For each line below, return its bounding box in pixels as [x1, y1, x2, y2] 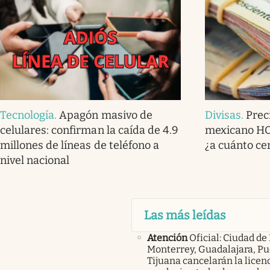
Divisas [204, 108, 242, 122]
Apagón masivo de [59, 108, 152, 122]
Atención [146, 231, 187, 243]
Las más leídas [143, 207, 226, 222]
